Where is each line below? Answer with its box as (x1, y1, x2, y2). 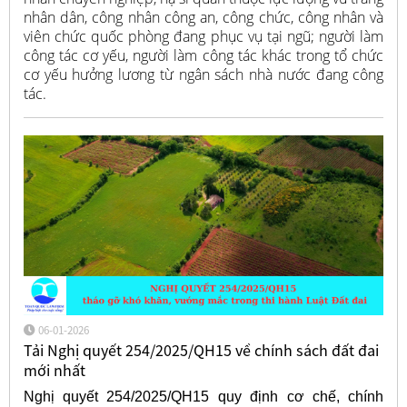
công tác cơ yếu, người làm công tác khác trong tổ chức (23, 45, 384, 65)
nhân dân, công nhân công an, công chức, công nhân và (23, 6, 384, 27)
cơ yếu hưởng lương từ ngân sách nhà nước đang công (23, 64, 384, 84)
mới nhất (23, 360, 85, 382)
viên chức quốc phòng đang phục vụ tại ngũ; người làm (23, 25, 384, 46)
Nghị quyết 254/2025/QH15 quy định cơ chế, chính (23, 388, 384, 404)
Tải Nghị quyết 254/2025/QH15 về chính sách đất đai (23, 340, 379, 362)
